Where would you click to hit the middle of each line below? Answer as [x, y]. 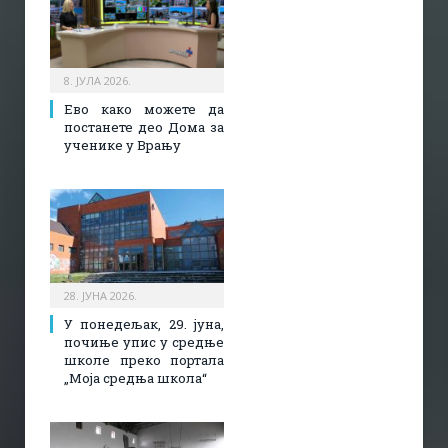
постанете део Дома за [144, 126]
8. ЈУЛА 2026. [97, 80]
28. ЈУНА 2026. [100, 295]
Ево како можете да [144, 108]
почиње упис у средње [144, 341]
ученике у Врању [122, 144]
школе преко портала [144, 359]
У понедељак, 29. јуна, [144, 323]
